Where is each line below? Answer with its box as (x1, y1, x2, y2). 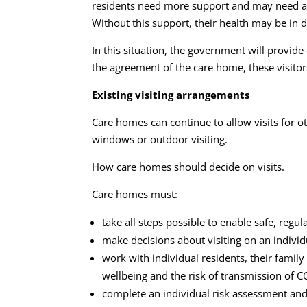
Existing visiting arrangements (92, 87, 250, 101)
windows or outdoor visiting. (92, 132, 228, 146)
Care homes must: (92, 186, 178, 201)
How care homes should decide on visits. (92, 159, 285, 173)
